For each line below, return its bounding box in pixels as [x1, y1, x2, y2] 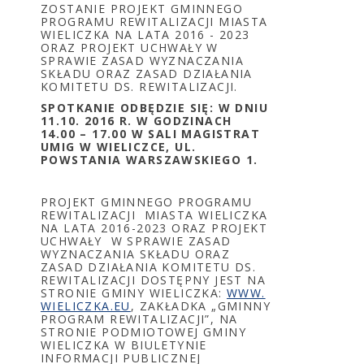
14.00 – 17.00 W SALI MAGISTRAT [41, 126, 260, 141]
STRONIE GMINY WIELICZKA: [41, 285, 227, 301]
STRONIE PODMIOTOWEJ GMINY [41, 324, 246, 340]
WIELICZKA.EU [41, 298, 131, 314]
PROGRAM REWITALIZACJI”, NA [41, 311, 238, 327]
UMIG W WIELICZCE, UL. [41, 139, 197, 154]
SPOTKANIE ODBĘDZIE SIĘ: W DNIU [41, 100, 268, 115]
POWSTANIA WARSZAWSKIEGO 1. [41, 152, 258, 167]
